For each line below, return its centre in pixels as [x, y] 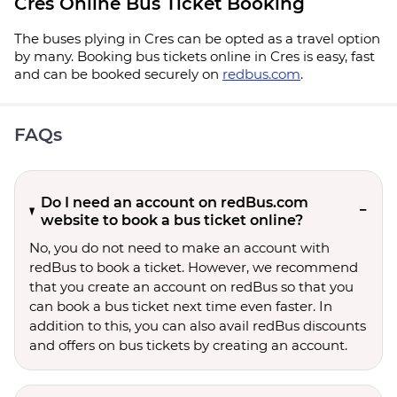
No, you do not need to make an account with [179, 248]
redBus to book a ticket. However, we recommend [194, 267]
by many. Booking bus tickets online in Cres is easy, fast [195, 56]
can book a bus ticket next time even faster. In [181, 306]
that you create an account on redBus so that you [191, 287]
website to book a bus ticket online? [171, 220]
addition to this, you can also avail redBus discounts [198, 326]
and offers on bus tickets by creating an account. [188, 345]
